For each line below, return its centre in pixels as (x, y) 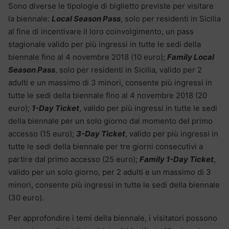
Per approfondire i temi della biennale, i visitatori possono (113, 218)
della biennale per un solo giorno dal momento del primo (110, 121)
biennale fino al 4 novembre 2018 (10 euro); (88, 57)
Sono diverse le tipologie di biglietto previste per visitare (111, 6)
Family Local (191, 57)
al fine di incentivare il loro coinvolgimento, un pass (101, 32)
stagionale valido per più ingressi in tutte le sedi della (105, 44)
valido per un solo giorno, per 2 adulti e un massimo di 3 (110, 172)
